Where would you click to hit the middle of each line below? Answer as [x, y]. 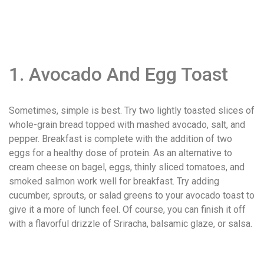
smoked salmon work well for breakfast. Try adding [114, 181]
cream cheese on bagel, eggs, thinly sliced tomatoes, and [127, 167]
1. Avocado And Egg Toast [118, 75]
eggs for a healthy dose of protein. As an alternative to [121, 153]
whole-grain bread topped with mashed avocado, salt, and [127, 124]
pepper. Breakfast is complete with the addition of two [121, 138]
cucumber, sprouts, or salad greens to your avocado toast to [132, 195]
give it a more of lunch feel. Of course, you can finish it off [127, 209]
